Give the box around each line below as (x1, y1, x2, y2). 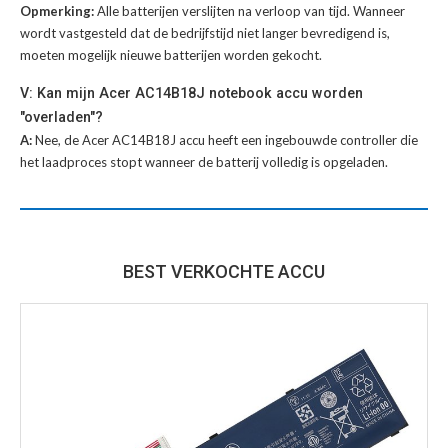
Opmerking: (20, 3, 97, 20)
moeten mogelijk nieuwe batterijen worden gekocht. (20, 47, 322, 64)
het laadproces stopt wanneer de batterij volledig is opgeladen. (20, 154, 388, 171)
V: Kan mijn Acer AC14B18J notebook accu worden (20, 85, 363, 102)
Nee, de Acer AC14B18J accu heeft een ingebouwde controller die (35, 132, 418, 149)
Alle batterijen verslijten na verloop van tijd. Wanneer (97, 3, 405, 20)
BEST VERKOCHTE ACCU (123, 261, 325, 283)
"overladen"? (20, 109, 103, 126)
